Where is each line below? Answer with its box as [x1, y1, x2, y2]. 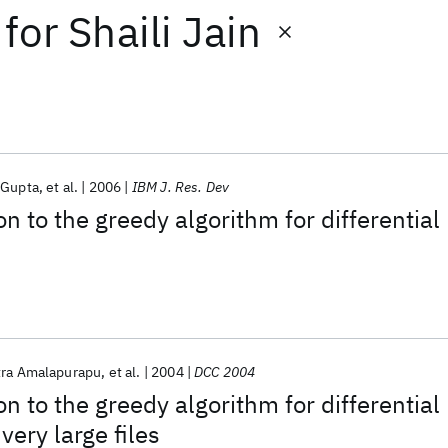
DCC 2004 [194, 363, 256, 381]
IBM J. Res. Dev [131, 178, 230, 196]
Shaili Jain [68, 4, 262, 59]
